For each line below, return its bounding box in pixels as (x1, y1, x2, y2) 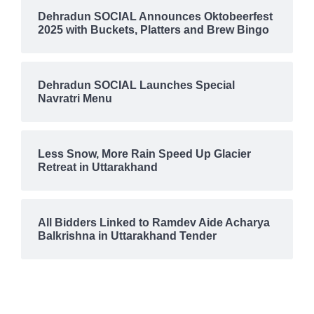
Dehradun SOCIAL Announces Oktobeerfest (38, 11, 273, 22)
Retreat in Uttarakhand (38, 161, 158, 173)
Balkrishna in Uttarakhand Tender (38, 230, 217, 242)
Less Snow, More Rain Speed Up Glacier (38, 148, 251, 160)
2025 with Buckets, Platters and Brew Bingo (38, 24, 269, 36)
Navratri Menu (38, 93, 112, 104)
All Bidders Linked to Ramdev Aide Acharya (38, 217, 270, 228)
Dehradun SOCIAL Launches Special (38, 79, 235, 91)
